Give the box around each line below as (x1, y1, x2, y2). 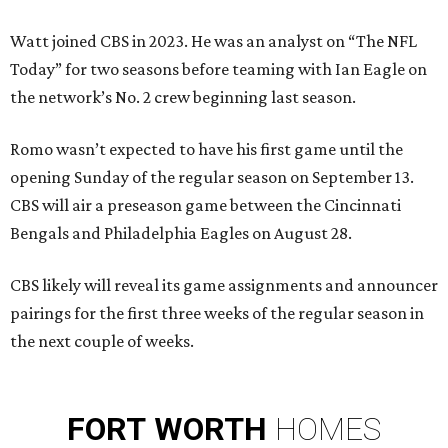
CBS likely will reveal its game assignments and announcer (10, 275, 438, 296)
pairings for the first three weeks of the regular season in (10, 303, 424, 324)
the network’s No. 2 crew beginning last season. (10, 87, 356, 108)
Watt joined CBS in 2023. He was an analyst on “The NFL (10, 31, 417, 52)
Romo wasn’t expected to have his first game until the (10, 139, 403, 160)
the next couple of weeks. (10, 331, 194, 352)
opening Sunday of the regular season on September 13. (10, 167, 414, 188)
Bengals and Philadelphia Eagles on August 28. (10, 223, 352, 244)
